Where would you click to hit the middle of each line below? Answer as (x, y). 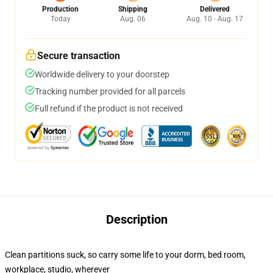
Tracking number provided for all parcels (110, 91)
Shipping (133, 9)
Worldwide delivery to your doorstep (102, 74)
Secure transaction (79, 56)
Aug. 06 (133, 19)
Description (136, 219)
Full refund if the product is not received (109, 108)
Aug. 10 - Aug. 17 (215, 19)
